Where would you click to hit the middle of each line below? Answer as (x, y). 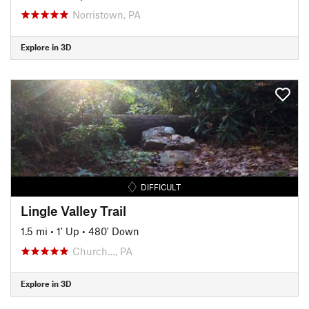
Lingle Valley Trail (73, 210)
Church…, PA (102, 251)
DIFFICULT (161, 187)
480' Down (114, 231)
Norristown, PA (107, 14)
